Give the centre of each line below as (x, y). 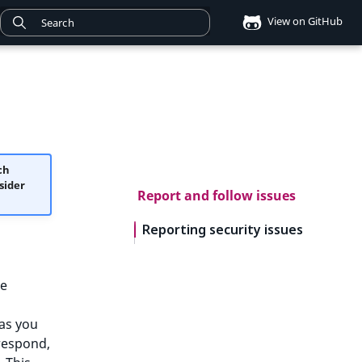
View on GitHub (304, 21)
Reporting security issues (223, 229)
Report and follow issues (217, 196)
